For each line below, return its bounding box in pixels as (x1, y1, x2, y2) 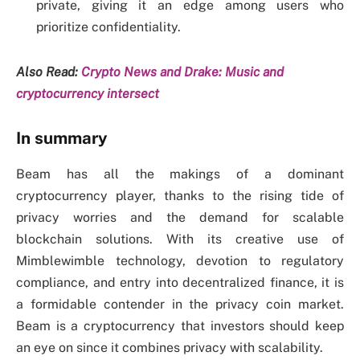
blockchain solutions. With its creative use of (16, 231, 344, 247)
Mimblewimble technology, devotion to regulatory (16, 252, 344, 268)
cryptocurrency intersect (16, 85, 159, 101)
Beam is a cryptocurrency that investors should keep (16, 317, 344, 333)
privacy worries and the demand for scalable (16, 209, 344, 225)
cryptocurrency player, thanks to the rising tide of (16, 187, 344, 203)
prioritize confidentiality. (36, 18, 181, 35)
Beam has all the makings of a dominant (16, 166, 344, 182)
